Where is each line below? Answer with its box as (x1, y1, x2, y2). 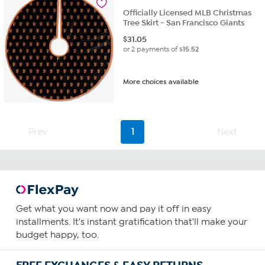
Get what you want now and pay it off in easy (15, 203, 211, 215)
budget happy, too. (15, 230, 99, 241)
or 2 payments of (123, 45, 180, 54)
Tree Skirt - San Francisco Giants (123, 18, 245, 28)
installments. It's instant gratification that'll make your (15, 216, 247, 228)
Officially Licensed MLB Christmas (123, 8, 252, 18)
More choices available (123, 77, 199, 86)
